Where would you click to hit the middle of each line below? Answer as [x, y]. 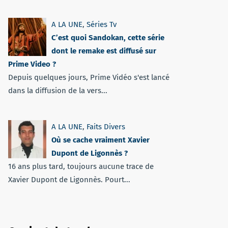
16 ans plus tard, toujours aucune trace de [81, 166]
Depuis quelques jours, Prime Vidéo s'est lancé [89, 77]
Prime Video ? [32, 64]
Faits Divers [106, 127]
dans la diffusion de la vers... [58, 91]
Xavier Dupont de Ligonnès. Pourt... [69, 180]
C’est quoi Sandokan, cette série [108, 38]
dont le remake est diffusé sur [104, 51]
